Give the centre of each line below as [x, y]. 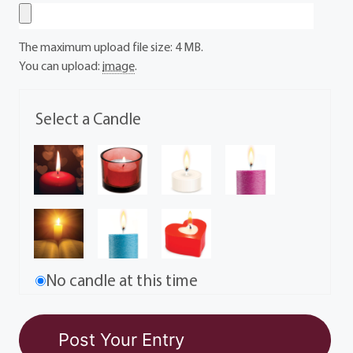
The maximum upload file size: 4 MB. [111, 46]
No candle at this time [122, 280]
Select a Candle [89, 118]
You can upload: [61, 65]
